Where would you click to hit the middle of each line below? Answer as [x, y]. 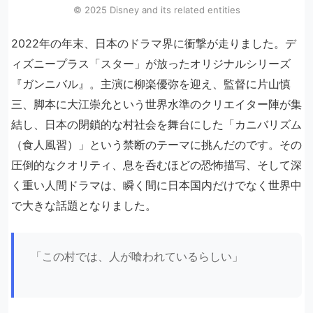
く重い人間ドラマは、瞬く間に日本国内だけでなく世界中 [156, 185]
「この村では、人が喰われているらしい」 [137, 257]
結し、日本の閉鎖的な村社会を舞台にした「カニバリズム [156, 125]
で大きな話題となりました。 [84, 206]
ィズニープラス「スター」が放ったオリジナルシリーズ [151, 64]
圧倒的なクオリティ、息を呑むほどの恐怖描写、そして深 [156, 165]
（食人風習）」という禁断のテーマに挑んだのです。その [156, 145]
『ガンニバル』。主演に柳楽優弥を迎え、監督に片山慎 [151, 84]
